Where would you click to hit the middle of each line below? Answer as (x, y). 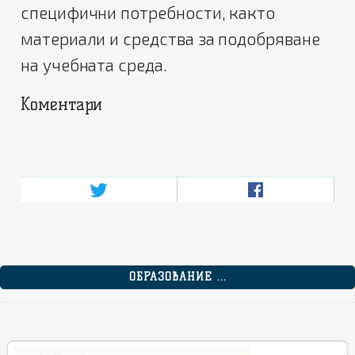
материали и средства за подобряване (170, 38)
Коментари (62, 104)
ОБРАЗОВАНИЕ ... (177, 277)
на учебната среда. (94, 64)
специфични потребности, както (148, 12)
